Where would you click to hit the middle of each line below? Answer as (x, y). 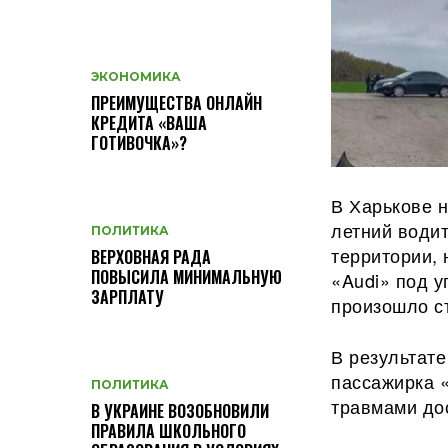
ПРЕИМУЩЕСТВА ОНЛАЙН (176, 103)
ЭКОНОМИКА (136, 77)
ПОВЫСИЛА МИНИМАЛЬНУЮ (186, 277)
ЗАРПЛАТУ (127, 297)
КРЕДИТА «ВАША (149, 123)
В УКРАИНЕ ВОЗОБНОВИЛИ (180, 411)
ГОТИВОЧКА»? (139, 143)
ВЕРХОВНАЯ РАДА (151, 257)
